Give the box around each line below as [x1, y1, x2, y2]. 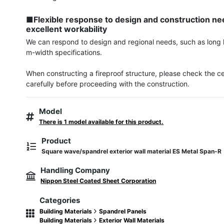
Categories [39, 195, 80, 205]
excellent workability [26, 24, 107, 34]
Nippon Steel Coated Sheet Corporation [40, 177, 156, 184]
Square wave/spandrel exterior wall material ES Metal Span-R [41, 147, 222, 155]
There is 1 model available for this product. [39, 118, 164, 125]
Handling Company [40, 165, 110, 175]
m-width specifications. [26, 48, 102, 56]
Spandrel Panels [99, 207, 147, 215]
